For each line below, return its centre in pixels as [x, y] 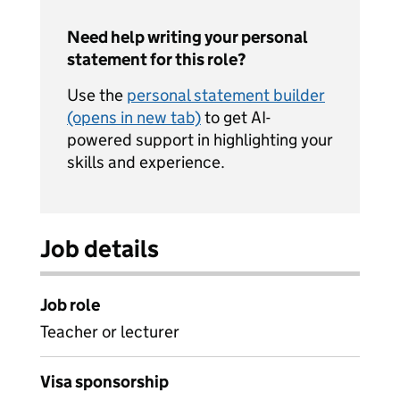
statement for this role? [156, 59]
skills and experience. [146, 162]
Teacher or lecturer [110, 332]
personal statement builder [226, 95]
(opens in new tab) [134, 117]
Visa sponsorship [104, 382]
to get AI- [236, 117]
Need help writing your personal [187, 37]
